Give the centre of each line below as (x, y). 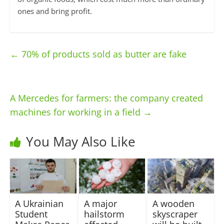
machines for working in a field (76, 112)
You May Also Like (80, 142)
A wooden (174, 203)
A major (100, 203)
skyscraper (175, 214)
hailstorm (104, 214)
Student (31, 214)
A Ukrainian (39, 203)
